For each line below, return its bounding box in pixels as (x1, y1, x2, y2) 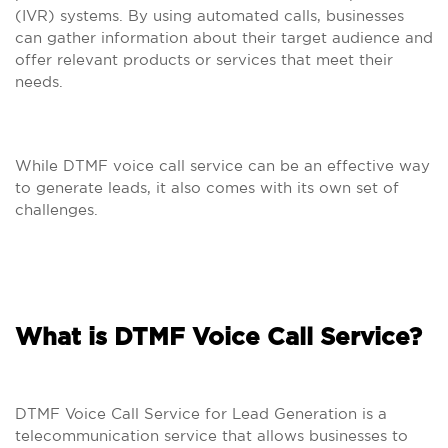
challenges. (15, 201, 98, 218)
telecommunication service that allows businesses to (15, 427, 408, 444)
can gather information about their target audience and (15, 29, 433, 46)
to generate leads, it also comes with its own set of (15, 179, 399, 196)
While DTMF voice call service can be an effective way (15, 157, 430, 174)
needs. (15, 73, 63, 90)
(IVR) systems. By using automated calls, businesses (15, 7, 404, 24)
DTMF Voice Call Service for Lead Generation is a (15, 405, 387, 422)
